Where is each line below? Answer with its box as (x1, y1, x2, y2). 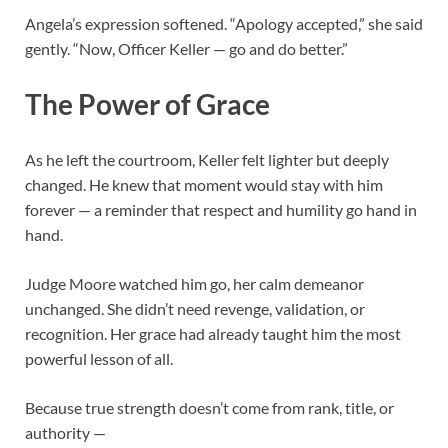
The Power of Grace (25, 86, 270, 121)
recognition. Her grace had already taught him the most (25, 323, 401, 343)
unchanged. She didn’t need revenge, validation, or (25, 298, 365, 318)
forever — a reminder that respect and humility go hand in (25, 199, 417, 219)
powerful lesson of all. (25, 348, 173, 368)
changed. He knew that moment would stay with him (25, 174, 383, 194)
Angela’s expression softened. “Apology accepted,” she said (25, 13, 423, 33)
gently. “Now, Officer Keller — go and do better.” (25, 38, 348, 58)
